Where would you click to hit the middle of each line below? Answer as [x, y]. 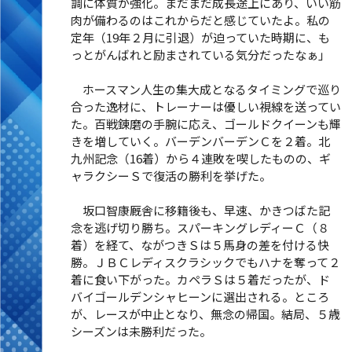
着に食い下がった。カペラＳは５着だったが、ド [200, 279]
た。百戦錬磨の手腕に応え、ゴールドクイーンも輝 [205, 124]
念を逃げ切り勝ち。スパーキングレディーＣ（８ [200, 227]
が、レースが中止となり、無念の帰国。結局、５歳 [205, 314]
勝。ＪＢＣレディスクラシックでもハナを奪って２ [205, 262]
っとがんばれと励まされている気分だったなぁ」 [200, 55]
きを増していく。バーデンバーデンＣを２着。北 [200, 141]
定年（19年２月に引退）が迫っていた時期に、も [200, 37]
